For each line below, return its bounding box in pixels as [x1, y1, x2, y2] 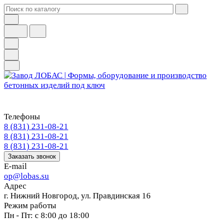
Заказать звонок [8, 153, 56, 160]
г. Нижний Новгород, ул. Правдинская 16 [4, 191, 151, 200]
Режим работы [4, 201, 56, 210]
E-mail [4, 162, 27, 171]
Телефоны [4, 112, 40, 121]
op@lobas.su [4, 171, 49, 181]
